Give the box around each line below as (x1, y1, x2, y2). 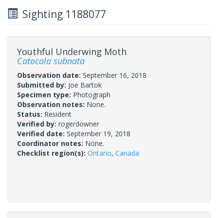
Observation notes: (17, 99, 87, 109)
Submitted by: (17, 80, 68, 90)
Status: (17, 109, 44, 119)
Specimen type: (17, 90, 73, 99)
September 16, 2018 (83, 70, 146, 80)
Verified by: (17, 119, 58, 128)
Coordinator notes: (17, 138, 85, 148)
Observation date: (17, 70, 83, 80)
